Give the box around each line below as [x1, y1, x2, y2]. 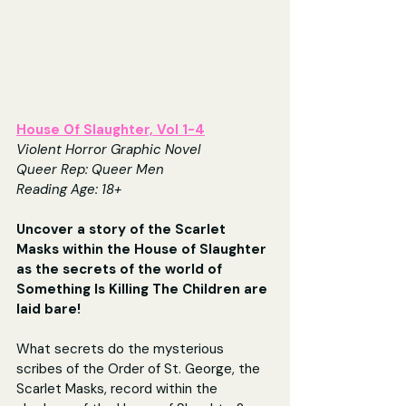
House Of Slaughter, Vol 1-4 [16, 120, 205, 139]
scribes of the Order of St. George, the [16, 359, 264, 378]
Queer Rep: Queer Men [16, 159, 164, 179]
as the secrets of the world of [16, 259, 226, 278]
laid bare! [16, 299, 81, 318]
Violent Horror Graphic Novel [16, 140, 200, 159]
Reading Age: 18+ [16, 179, 121, 198]
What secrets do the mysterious [16, 339, 227, 358]
